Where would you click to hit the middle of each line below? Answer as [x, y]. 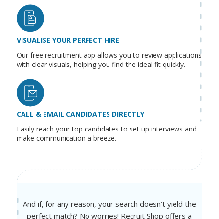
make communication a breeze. [67, 138]
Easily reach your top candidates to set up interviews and [106, 129]
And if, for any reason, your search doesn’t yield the [109, 204]
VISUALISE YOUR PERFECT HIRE [68, 40]
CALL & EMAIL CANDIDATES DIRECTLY [80, 114]
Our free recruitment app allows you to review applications [109, 55]
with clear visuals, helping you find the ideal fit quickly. [101, 64]
